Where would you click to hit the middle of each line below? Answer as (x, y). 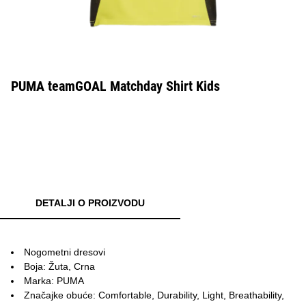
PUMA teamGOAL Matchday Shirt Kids (115, 86)
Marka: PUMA (54, 281)
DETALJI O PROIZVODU (90, 203)
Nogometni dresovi (65, 252)
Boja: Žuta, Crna (59, 266)
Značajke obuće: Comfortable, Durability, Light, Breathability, (154, 295)
